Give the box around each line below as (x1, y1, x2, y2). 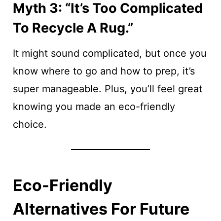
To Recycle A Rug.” (12, 19, 133, 36)
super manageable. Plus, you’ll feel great (12, 83, 202, 95)
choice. (12, 118, 47, 130)
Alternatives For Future (12, 199, 189, 219)
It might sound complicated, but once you (12, 47, 207, 59)
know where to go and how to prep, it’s (12, 65, 195, 77)
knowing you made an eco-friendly (12, 101, 175, 112)
